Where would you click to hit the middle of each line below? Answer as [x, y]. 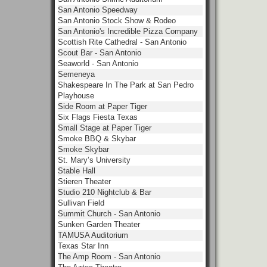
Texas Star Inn [83, 246]
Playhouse [76, 96]
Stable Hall [77, 171]
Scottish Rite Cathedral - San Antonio [122, 42]
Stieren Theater [84, 181]
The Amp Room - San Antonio [109, 257]
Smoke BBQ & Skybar [97, 139]
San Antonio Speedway [98, 10]
